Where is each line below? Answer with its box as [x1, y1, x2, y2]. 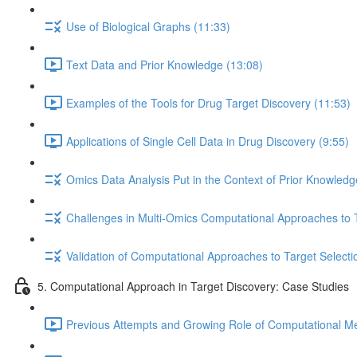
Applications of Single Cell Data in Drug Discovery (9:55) [66, 132, 349, 149]
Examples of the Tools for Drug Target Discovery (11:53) [66, 94, 351, 111]
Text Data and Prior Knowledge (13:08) [66, 56, 263, 73]
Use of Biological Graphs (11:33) [66, 18, 230, 34]
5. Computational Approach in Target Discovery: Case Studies [37, 277, 349, 294]
